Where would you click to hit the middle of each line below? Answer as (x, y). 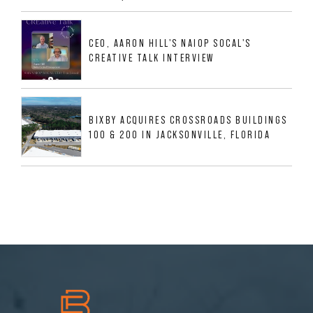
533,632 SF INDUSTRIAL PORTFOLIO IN (115, 10)
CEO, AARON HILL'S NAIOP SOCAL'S (170, 43)
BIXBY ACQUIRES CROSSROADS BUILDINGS (188, 119)
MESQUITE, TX (54, 25)
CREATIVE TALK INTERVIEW (152, 57)
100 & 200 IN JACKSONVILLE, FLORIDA (180, 134)
